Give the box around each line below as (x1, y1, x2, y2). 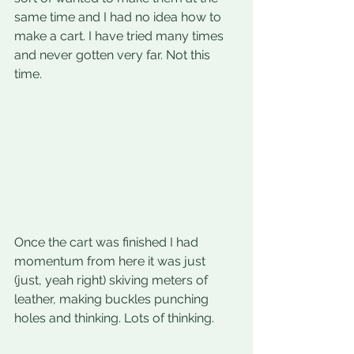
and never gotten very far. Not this (14, 47, 213, 62)
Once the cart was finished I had (14, 235, 201, 250)
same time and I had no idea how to (14, 9, 224, 24)
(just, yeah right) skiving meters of (14, 273, 211, 288)
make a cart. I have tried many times (14, 28, 227, 43)
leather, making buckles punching (14, 292, 212, 307)
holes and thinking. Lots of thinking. (14, 311, 214, 326)
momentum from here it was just (14, 254, 209, 269)
